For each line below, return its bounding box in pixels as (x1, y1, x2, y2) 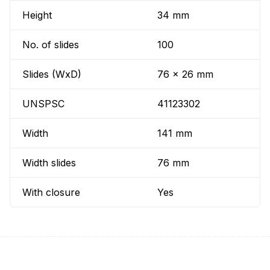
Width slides (22, 157, 76, 169)
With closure (22, 186, 80, 199)
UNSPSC (22, 98, 64, 110)
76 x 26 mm (157, 68, 214, 81)
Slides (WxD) (22, 68, 81, 81)
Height (22, 9, 52, 22)
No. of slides (22, 39, 79, 51)
